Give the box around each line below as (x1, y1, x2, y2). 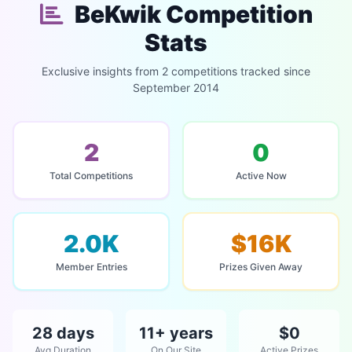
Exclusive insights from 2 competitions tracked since (42, 64, 310, 78)
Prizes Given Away (219, 261, 302, 273)
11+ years (139, 324, 213, 343)
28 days (31, 324, 94, 343)
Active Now (235, 170, 287, 181)
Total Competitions (49, 170, 133, 181)
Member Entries (55, 261, 127, 273)
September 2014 (133, 81, 219, 94)
